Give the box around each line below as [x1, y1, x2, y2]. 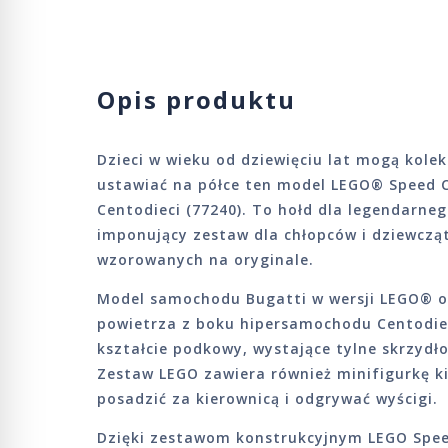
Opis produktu [97, 83, 296, 116]
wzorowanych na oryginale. [97, 250, 314, 269]
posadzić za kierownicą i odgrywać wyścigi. [97, 389, 438, 408]
